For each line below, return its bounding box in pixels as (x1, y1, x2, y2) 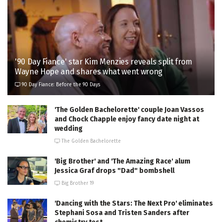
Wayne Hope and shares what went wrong (15, 66, 163, 76)
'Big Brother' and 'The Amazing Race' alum (55, 157, 190, 166)
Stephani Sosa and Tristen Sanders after (55, 208, 189, 217)
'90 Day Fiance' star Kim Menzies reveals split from (15, 56, 192, 66)
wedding (55, 124, 83, 133)
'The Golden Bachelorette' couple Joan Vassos (55, 105, 204, 114)
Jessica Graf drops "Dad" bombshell (55, 166, 174, 175)
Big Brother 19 (60, 180, 94, 186)
